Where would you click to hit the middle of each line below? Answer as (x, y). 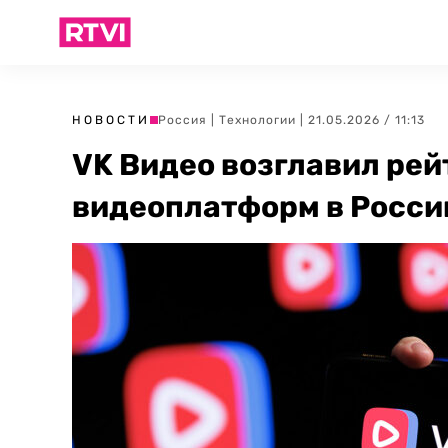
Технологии (257, 120)
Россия (182, 120)
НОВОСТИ (111, 120)
